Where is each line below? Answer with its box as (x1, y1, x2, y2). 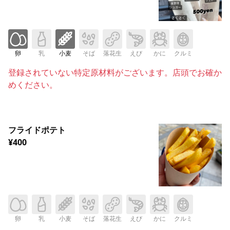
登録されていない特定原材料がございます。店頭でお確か (8, 66, 222, 78)
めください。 (8, 79, 57, 90)
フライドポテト (8, 124, 66, 136)
